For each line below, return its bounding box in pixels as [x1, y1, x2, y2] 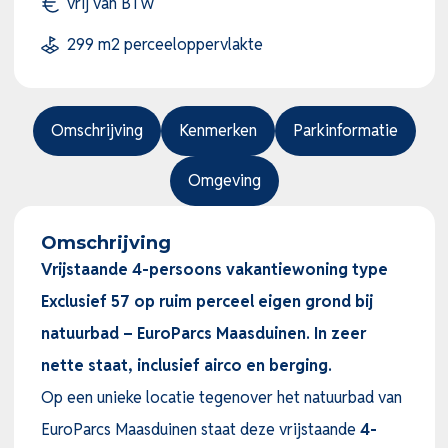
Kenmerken [178, 120, 257, 142]
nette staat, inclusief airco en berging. [40, 355, 332, 377]
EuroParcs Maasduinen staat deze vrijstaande [40, 419, 360, 441]
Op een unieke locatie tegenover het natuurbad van [40, 387, 402, 409]
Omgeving [187, 170, 261, 192]
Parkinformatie [292, 120, 398, 142]
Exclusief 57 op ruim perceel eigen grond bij [40, 291, 373, 313]
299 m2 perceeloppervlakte [66, 34, 263, 56]
